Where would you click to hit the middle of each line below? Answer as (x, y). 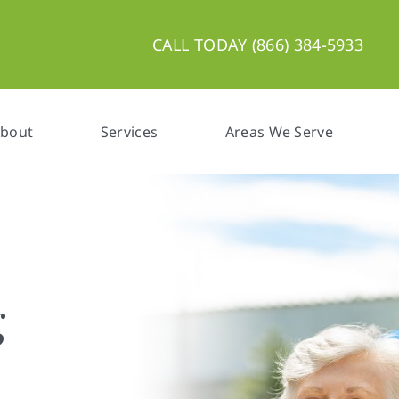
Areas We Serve (279, 131)
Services (129, 131)
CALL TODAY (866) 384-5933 (258, 45)
